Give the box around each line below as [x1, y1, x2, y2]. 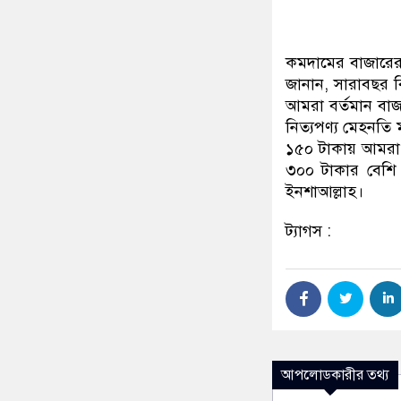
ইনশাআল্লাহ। [286, 182, 363, 202]
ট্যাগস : [286, 221, 331, 242]
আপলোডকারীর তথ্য [281, 366, 389, 385]
